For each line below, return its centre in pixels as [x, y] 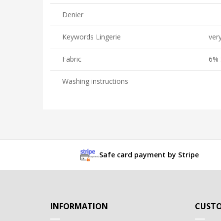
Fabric [72, 59]
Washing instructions [95, 81]
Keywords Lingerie [91, 37]
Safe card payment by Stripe [149, 154]
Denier [73, 15]
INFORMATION [79, 206]
